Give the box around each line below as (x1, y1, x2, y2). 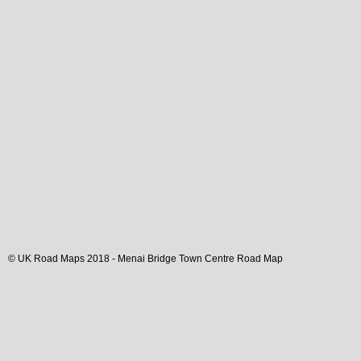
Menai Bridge (118, 252, 176, 264)
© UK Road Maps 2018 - (8, 252, 118, 264)
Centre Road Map (202, 252, 283, 264)
